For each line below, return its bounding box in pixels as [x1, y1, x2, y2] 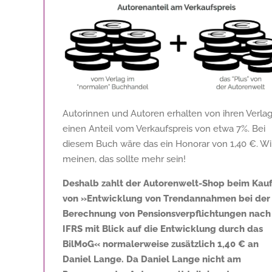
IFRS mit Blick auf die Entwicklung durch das [63, 223, 263, 234]
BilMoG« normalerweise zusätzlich [63, 238, 217, 250]
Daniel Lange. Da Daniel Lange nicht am [63, 253, 241, 265]
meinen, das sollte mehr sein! [63, 153, 186, 165]
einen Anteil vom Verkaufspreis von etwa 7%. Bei [63, 123, 265, 134]
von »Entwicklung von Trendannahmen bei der [63, 192, 270, 204]
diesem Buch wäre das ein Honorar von [63, 138, 230, 149]
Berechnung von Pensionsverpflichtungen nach [63, 208, 271, 219]
